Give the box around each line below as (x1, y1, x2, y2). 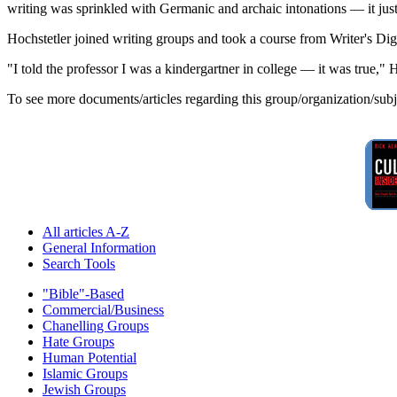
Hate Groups (43, 334, 114, 350)
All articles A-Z (43, 224, 129, 240)
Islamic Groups (43, 366, 128, 382)
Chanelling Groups (43, 318, 149, 334)
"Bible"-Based (43, 286, 124, 302)
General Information (43, 240, 156, 256)
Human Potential (43, 350, 136, 366)
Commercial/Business (43, 302, 164, 318)
